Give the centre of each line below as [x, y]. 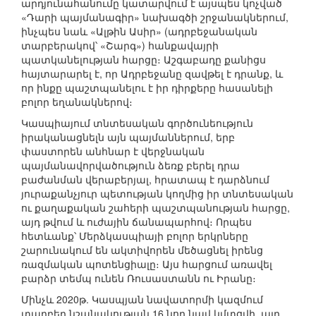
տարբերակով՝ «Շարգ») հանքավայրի [120, 45]
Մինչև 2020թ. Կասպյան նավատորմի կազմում [142, 299]
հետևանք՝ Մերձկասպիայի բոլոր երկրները [135, 236]
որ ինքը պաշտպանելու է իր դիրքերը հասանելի [147, 88]
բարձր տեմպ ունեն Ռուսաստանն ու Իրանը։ [139, 278]
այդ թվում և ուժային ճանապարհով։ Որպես [136, 222]
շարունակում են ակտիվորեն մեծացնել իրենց [142, 250]
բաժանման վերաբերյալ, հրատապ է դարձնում [145, 180]
